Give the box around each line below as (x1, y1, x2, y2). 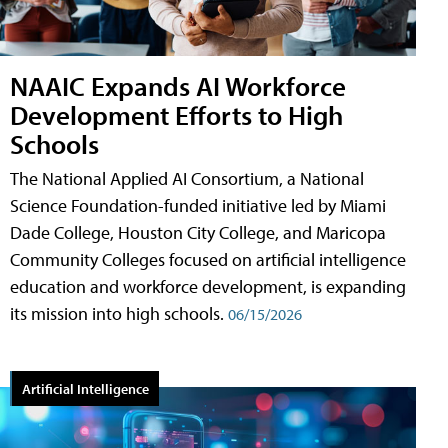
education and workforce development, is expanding (10, 275, 406, 299)
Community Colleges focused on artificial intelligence (10, 248, 406, 272)
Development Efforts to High (10, 97, 343, 133)
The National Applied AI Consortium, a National (10, 167, 364, 191)
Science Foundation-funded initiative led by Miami (10, 194, 386, 218)
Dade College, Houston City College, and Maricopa (10, 221, 386, 245)
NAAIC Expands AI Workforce (10, 68, 346, 104)
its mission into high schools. (10, 302, 228, 326)
